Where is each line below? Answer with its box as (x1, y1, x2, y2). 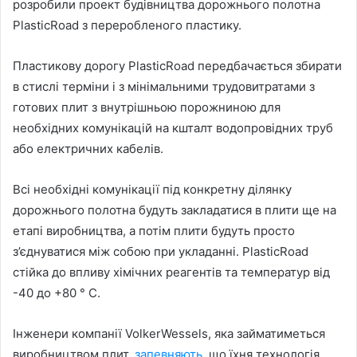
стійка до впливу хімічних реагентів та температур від (13, 264, 330, 280)
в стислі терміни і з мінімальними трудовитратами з (13, 78, 315, 94)
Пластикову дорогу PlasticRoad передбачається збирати (13, 57, 342, 73)
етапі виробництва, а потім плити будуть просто (13, 222, 295, 238)
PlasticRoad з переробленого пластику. (13, 17, 241, 33)
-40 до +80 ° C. (13, 284, 100, 300)
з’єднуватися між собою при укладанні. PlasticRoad (13, 243, 308, 259)
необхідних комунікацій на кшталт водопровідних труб (13, 120, 333, 135)
